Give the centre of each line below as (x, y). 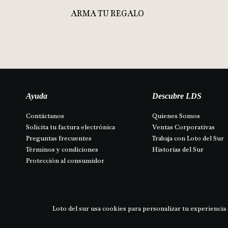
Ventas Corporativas (184, 127)
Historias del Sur (178, 150)
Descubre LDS (177, 96)
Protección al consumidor (65, 161)
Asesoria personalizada (92, 192)
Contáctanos (46, 116)
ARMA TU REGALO (108, 14)
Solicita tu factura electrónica (70, 127)
